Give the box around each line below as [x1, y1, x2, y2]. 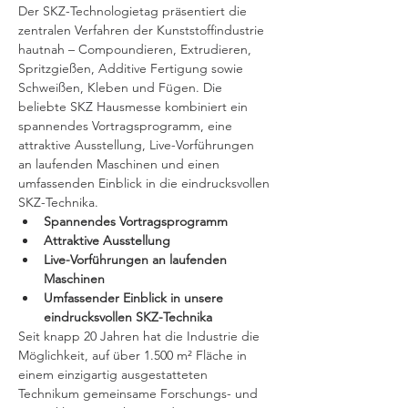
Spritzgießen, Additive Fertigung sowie [18, 60, 247, 76]
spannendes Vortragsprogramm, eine [18, 117, 236, 134]
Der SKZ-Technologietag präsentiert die [18, 3, 250, 19]
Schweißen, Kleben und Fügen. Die [18, 79, 226, 96]
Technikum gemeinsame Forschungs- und [18, 385, 261, 402]
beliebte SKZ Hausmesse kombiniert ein [18, 98, 251, 115]
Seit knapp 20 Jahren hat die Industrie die [18, 328, 263, 344]
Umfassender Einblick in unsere [44, 290, 227, 306]
